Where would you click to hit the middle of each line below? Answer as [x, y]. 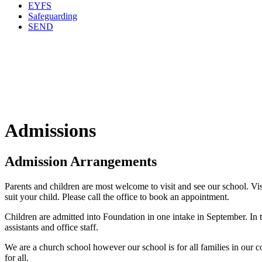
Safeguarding [53, 16]
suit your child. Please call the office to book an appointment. [117, 197]
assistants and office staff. [51, 227]
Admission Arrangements [81, 162]
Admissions [50, 130]
